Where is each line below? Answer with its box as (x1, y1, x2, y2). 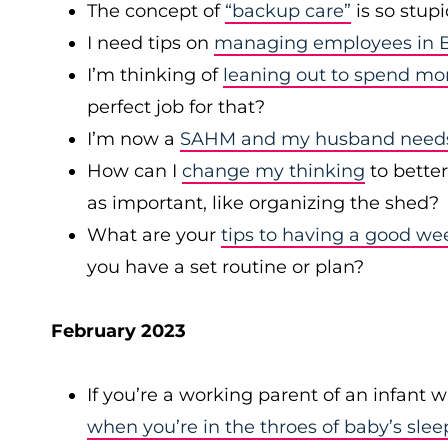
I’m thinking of (87, 64, 223, 86)
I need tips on (87, 32, 214, 54)
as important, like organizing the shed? (87, 192, 439, 214)
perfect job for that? (87, 96, 265, 118)
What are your (87, 224, 221, 246)
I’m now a (87, 128, 180, 150)
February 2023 (51, 320, 186, 342)
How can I (87, 160, 182, 182)
